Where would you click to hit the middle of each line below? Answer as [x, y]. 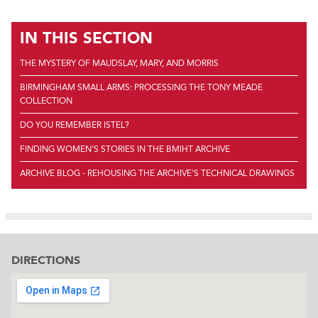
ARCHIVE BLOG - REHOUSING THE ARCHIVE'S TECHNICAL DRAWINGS [157, 174]
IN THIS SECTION [86, 38]
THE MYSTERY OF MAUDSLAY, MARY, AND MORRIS [119, 64]
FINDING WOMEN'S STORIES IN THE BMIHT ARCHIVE [125, 149]
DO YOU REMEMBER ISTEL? [75, 125]
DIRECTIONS [46, 261]
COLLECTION [46, 101]
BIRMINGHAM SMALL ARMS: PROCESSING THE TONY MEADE [141, 88]
